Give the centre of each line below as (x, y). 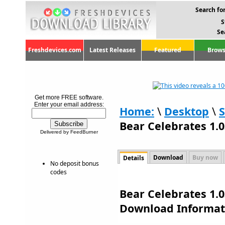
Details (134, 158)
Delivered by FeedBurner (69, 132)
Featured (168, 50)
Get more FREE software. (69, 97)
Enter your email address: (69, 104)
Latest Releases (113, 50)
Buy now (205, 157)
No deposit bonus (75, 163)
